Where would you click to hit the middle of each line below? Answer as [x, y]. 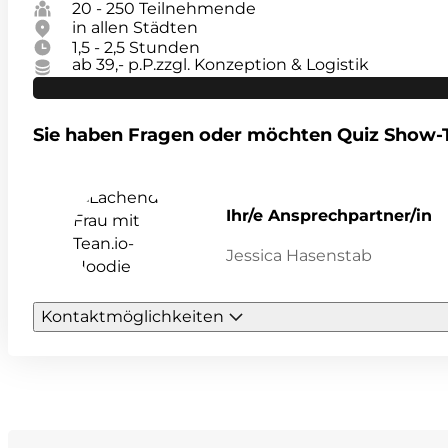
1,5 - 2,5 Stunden [136, 47]
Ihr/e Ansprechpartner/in [329, 216]
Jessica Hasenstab [299, 256]
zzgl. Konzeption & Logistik [263, 65]
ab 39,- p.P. [114, 65]
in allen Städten [135, 28]
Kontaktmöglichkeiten [132, 317]
